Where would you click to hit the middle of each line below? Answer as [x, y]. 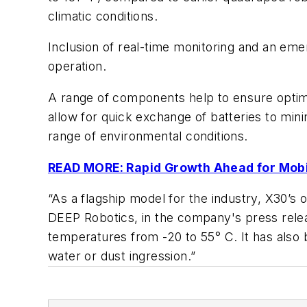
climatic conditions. [107, 16]
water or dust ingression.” [122, 256]
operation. [79, 66]
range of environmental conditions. [150, 136]
